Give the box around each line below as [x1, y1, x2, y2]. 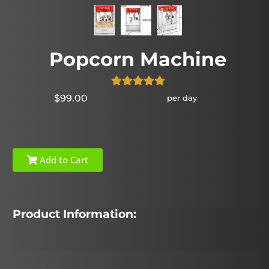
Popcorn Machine [49, 47, 227, 71]
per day [166, 92, 197, 103]
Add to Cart [37, 153, 89, 166]
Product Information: [13, 207, 137, 221]
